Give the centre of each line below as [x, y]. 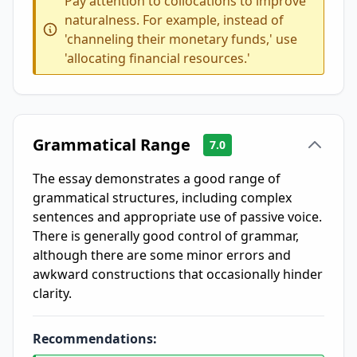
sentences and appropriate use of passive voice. [177, 217]
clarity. [52, 293]
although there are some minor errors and [162, 255]
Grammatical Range [112, 145]
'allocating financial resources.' [157, 58]
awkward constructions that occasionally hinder [178, 274]
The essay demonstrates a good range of [157, 178]
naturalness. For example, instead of [174, 20]
